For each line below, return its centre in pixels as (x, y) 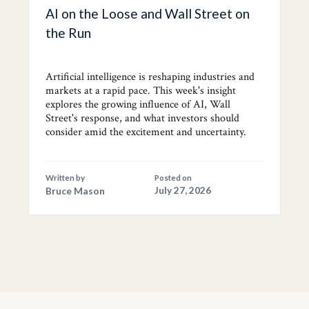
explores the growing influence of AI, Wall (138, 105)
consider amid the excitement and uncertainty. (146, 132)
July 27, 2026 (182, 191)
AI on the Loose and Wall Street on (147, 14)
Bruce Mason (75, 191)
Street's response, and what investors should (142, 119)
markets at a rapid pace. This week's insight (140, 91)
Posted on (173, 178)
